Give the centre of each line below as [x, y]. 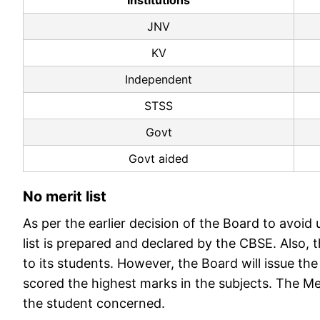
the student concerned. [94, 304]
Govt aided [159, 159]
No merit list [66, 197]
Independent [159, 80]
